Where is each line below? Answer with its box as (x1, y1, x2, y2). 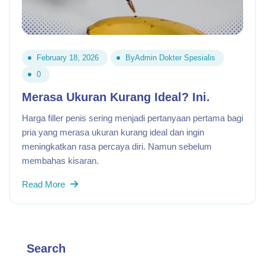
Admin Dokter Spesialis (135, 53, 215, 62)
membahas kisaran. (22, 156, 99, 166)
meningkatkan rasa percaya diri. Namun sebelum (22, 141, 212, 151)
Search (27, 242, 66, 255)
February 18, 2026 (37, 53, 99, 62)
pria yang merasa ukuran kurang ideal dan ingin (22, 127, 204, 137)
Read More (22, 179, 67, 189)
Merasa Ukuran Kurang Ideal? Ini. (22, 91, 210, 104)
